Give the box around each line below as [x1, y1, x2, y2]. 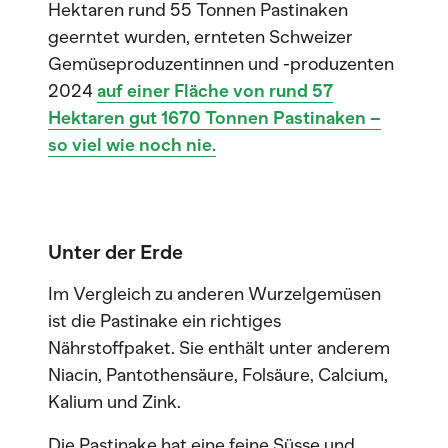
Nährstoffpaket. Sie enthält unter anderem [48, 337, 390, 359]
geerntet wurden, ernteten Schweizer [48, 26, 353, 48]
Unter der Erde [48, 240, 183, 264]
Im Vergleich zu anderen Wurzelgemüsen [48, 283, 381, 305]
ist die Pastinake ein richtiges [48, 310, 281, 332]
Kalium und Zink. [48, 391, 181, 413]
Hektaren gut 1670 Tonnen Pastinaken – [48, 107, 381, 129]
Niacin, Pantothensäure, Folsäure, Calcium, [48, 364, 388, 386]
